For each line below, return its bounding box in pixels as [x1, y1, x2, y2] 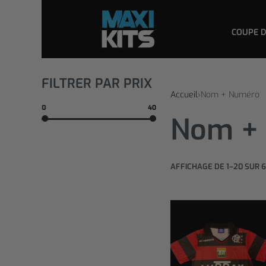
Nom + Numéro [200, 88, 259, 100]
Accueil [170, 88, 198, 100]
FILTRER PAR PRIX [42, 74, 152, 92]
